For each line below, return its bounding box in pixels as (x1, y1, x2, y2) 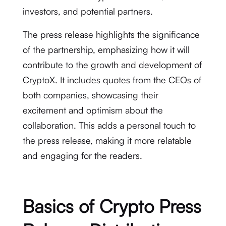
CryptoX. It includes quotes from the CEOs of (22, 74, 201, 85)
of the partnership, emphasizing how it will (22, 44, 190, 55)
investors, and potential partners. (22, 6, 153, 17)
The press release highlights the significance (22, 29, 200, 40)
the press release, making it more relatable (22, 135, 192, 146)
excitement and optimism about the (22, 104, 163, 116)
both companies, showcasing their (22, 89, 158, 100)
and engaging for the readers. (22, 150, 142, 161)
